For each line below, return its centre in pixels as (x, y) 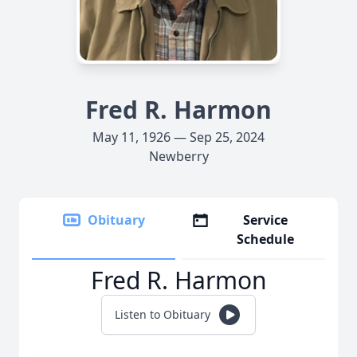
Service (266, 220)
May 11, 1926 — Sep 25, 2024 (178, 137)
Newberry (178, 156)
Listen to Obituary (163, 314)
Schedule (266, 239)
